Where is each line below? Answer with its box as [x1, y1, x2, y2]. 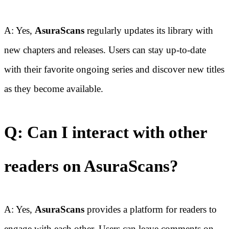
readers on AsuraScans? [4, 157, 178, 176]
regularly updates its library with [84, 25, 213, 36]
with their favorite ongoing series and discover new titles [4, 64, 224, 75]
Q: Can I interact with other [4, 123, 207, 142]
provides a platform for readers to [87, 204, 217, 215]
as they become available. [4, 83, 103, 95]
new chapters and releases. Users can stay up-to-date [4, 44, 206, 56]
